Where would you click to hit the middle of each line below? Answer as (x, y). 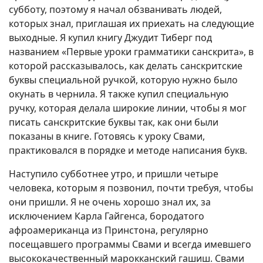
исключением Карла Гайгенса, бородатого (107, 216)
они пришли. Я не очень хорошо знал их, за (110, 202)
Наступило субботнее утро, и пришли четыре (114, 174)
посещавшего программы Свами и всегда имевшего (130, 245)
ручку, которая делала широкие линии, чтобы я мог (128, 108)
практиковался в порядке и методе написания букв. (128, 151)
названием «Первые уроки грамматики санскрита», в (131, 52)
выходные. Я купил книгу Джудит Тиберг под (110, 38)
